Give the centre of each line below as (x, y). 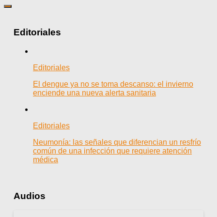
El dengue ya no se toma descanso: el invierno (113, 84)
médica (46, 159)
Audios (30, 196)
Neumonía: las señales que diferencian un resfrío (117, 142)
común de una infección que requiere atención (112, 151)
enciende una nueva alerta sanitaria (94, 93)
